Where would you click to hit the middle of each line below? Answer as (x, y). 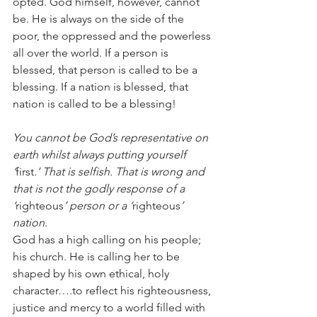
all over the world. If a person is (92, 53)
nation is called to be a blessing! (94, 104)
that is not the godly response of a (100, 189)
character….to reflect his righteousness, (113, 291)
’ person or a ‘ (98, 206)
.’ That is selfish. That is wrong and (121, 172)
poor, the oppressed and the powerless (113, 36)
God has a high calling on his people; (108, 240)
